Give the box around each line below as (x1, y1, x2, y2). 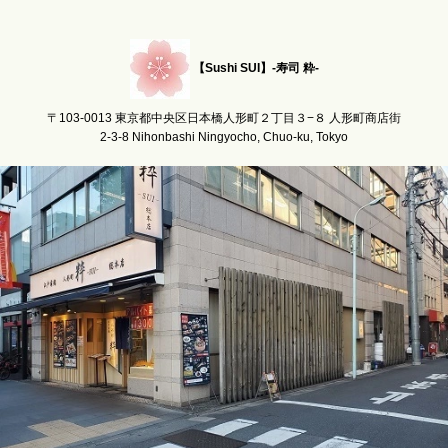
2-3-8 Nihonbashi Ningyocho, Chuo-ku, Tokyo (100, 130, 348, 145)
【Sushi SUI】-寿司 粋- (192, 61, 319, 76)
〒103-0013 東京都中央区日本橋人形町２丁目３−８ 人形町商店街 (47, 111, 401, 126)
